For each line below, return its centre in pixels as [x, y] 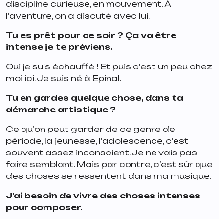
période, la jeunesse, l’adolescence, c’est [97, 141]
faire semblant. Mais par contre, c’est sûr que [109, 164]
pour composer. [44, 208]
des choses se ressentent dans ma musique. [109, 176]
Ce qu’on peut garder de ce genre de [90, 129]
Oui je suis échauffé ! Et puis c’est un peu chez [109, 67]
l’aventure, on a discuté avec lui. [78, 16]
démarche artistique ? [62, 110]
